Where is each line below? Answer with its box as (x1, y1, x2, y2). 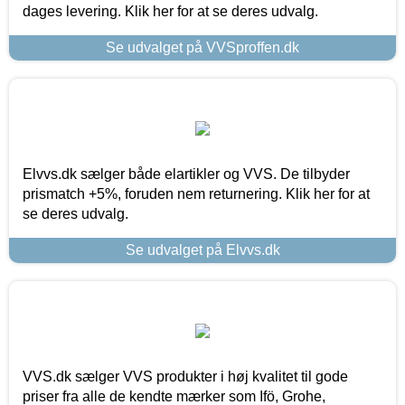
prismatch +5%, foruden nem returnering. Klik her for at (23, 185, 370, 202)
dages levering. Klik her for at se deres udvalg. (23, 3, 318, 19)
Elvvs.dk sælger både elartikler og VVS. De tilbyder (23, 165, 350, 182)
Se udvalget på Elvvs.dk (125, 241, 280, 258)
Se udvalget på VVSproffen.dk (106, 39, 299, 55)
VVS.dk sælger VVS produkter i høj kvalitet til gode (23, 368, 348, 384)
